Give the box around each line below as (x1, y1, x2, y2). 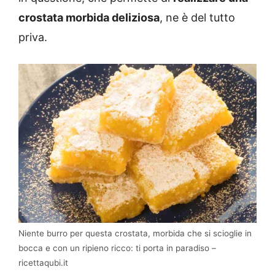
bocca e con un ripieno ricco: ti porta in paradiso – (18, 243, 216, 254)
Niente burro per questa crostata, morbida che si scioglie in (18, 228, 252, 239)
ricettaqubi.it (18, 258, 68, 268)
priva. (18, 31, 47, 44)
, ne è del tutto (160, 11, 235, 25)
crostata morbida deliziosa (18, 11, 160, 25)
